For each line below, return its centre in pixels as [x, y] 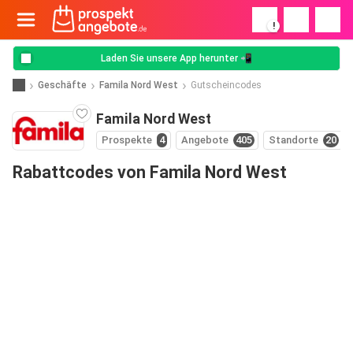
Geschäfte [62, 85]
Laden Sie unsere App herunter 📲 [176, 58]
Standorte [294, 140]
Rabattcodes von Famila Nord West [150, 172]
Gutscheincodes [226, 85]
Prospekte [127, 140]
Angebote [205, 140]
